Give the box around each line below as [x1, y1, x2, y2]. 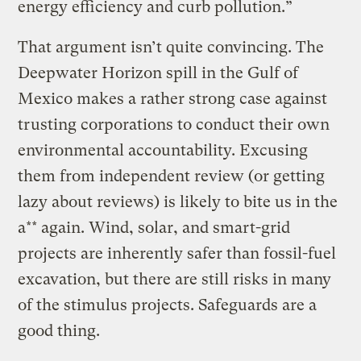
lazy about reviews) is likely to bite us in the [18, 192, 338, 211]
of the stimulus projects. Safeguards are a [18, 295, 317, 314]
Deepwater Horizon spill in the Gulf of [18, 63, 299, 82]
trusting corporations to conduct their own [18, 114, 330, 134]
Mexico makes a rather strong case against [18, 89, 328, 108]
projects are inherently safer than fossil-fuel [18, 243, 337, 263]
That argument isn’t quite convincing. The [18, 37, 325, 56]
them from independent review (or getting [18, 166, 326, 185]
